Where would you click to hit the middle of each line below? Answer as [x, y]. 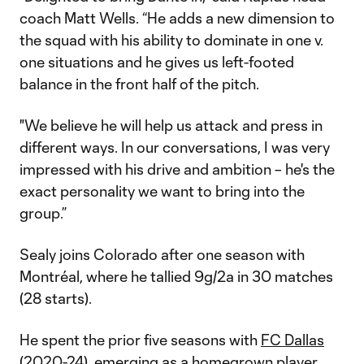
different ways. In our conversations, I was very [175, 147]
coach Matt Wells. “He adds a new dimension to [177, 18]
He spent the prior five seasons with [140, 340]
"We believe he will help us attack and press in [171, 125]
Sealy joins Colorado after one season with [162, 254]
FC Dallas [292, 340]
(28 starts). [56, 298]
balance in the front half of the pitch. [139, 84]
